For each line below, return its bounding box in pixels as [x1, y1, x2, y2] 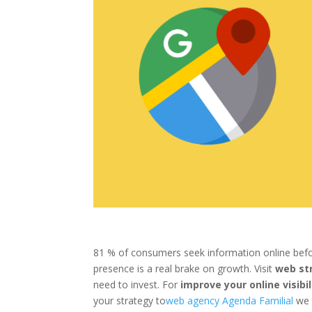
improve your [180, 278, 247, 292]
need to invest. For [93, 278, 181, 292]
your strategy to [93, 294, 166, 308]
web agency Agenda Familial [166, 294, 294, 308]
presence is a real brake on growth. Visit [93, 262, 276, 276]
